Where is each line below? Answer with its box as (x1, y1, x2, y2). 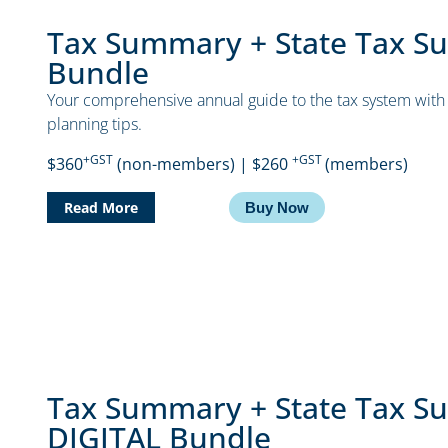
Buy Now (244, 199, 309, 217)
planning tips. (47, 113, 143, 136)
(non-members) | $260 (113, 153, 293, 176)
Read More (64, 198, 139, 218)
